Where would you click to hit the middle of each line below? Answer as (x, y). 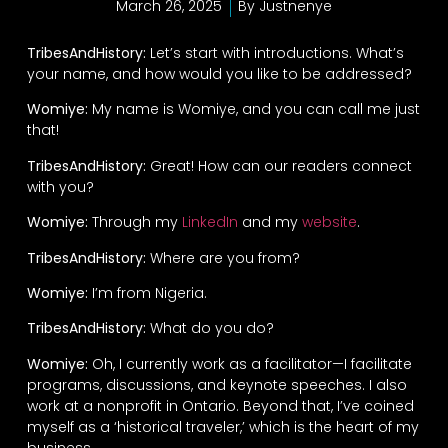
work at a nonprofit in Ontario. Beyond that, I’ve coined (220, 405)
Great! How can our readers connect (278, 165)
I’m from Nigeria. (147, 293)
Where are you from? (222, 257)
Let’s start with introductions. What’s (274, 53)
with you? (60, 186)
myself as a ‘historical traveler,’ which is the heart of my (222, 426)
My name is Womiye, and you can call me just (253, 109)
